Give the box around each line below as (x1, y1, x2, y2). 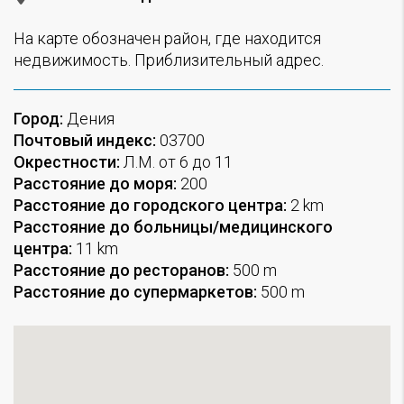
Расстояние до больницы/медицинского (14, 216, 333, 236)
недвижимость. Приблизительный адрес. (14, 50, 324, 69)
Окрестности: (14, 151, 120, 171)
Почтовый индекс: (14, 130, 156, 150)
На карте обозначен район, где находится (14, 28, 321, 48)
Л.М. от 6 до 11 (120, 151, 233, 171)
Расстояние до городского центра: (14, 195, 287, 215)
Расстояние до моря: (14, 173, 177, 193)
